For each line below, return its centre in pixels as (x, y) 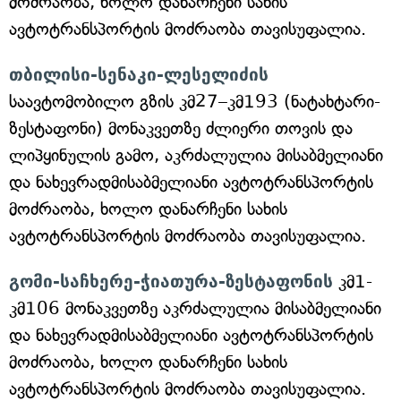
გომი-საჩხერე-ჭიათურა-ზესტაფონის (171, 281)
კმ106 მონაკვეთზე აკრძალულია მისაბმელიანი (195, 308)
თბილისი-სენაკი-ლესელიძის (139, 74)
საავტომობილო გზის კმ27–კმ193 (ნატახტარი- (195, 102)
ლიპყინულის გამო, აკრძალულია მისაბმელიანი (196, 155)
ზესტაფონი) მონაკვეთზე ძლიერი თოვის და (181, 128)
